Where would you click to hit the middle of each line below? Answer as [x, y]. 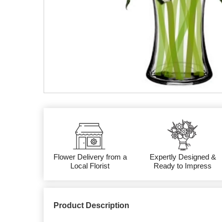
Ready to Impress [183, 166]
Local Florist [90, 166]
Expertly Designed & [183, 157]
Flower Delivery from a [90, 157]
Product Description [91, 206]
